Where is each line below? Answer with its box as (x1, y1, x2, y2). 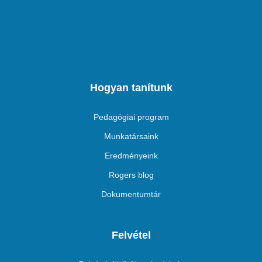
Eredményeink (104, 151, 158, 161)
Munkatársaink (104, 132, 158, 142)
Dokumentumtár (101, 189, 161, 199)
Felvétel (111, 229, 151, 242)
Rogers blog (108, 170, 154, 180)
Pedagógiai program (93, 112, 169, 122)
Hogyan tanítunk (89, 82, 173, 94)
